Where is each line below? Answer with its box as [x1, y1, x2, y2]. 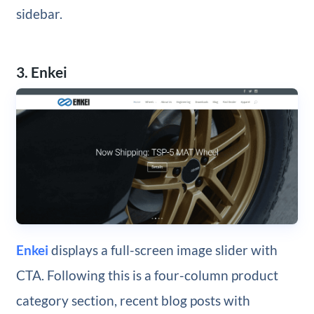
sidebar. [15, 6, 62, 22]
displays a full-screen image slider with [48, 241, 278, 258]
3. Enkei [15, 63, 67, 81]
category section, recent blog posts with [15, 292, 250, 308]
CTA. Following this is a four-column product [15, 266, 278, 283]
